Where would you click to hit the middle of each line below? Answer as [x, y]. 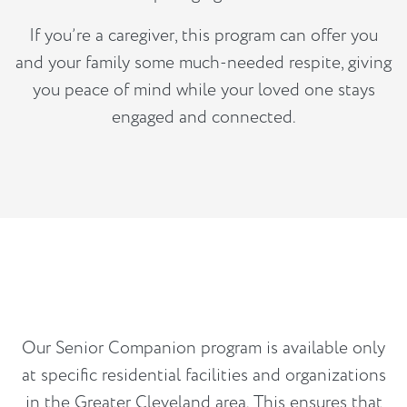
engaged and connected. [203, 117]
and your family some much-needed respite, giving [203, 62]
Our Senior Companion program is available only [203, 347]
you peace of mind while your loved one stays [203, 89]
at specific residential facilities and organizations [203, 375]
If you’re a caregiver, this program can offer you [203, 35]
